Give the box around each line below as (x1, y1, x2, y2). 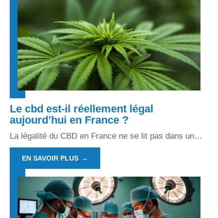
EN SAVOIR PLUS (22, 154, 78, 162)
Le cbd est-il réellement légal (10, 102, 153, 115)
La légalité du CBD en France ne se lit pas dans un (10, 131, 194, 141)
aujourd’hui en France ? (10, 113, 128, 126)
